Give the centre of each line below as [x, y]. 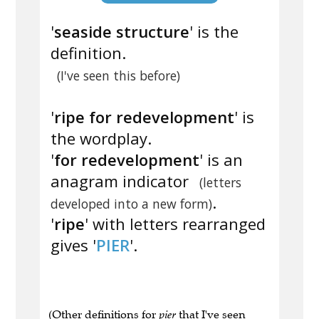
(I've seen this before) [118, 76]
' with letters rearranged [175, 224]
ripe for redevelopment [144, 117]
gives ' [73, 245]
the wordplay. [101, 138]
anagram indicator [122, 181]
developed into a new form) [131, 204]
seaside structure [122, 32]
